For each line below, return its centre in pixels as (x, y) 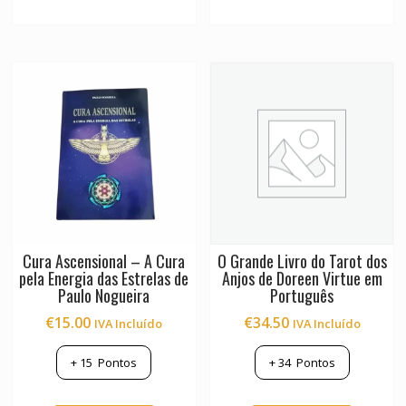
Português (302, 296)
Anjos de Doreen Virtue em (302, 279)
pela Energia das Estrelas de (104, 279)
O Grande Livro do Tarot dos (302, 261)
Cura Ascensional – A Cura (104, 261)
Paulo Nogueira (104, 296)
